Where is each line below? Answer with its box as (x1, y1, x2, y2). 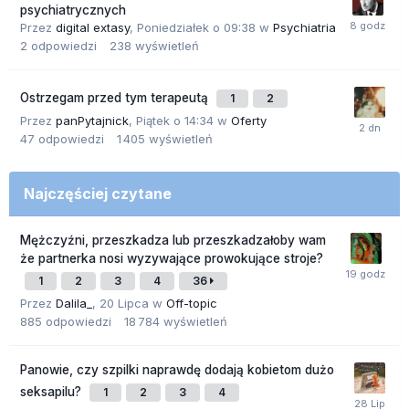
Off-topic (166, 296, 217, 311)
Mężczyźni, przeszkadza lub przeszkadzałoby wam (20, 233, 326, 248)
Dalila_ (56, 296, 92, 311)
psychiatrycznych (20, 3, 126, 18)
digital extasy (56, 20, 130, 36)
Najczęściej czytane (24, 184, 172, 204)
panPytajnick (56, 113, 129, 129)
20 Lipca (100, 296, 149, 311)
